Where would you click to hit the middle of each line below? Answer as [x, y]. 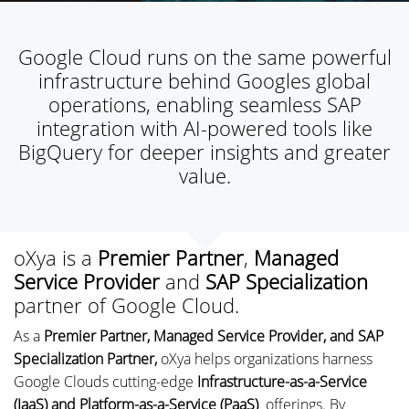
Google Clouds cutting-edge [105, 382]
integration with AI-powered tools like [204, 128]
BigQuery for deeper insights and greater [204, 152]
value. [204, 176]
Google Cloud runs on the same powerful [204, 57]
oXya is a [56, 258]
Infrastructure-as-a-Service [282, 382]
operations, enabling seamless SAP [204, 105]
